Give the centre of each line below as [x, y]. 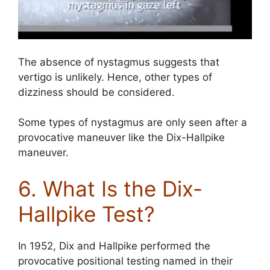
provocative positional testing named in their [125, 261]
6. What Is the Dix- [110, 188]
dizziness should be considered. [96, 92]
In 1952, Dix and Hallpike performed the [114, 246]
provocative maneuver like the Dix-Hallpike [121, 137]
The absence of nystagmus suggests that [119, 62]
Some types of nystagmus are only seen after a [133, 122]
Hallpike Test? [86, 214]
